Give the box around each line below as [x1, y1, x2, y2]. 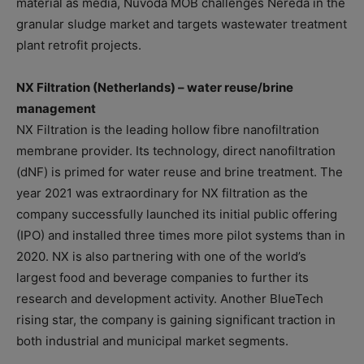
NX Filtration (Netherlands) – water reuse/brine [16, 80, 293, 96]
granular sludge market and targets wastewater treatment [16, 16, 347, 32]
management [16, 101, 96, 117]
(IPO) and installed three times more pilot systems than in [16, 227, 345, 244]
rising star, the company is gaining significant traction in [16, 312, 336, 328]
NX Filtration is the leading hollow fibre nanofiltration [16, 122, 319, 138]
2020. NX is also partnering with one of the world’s [16, 249, 306, 265]
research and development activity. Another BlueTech [16, 291, 323, 307]
